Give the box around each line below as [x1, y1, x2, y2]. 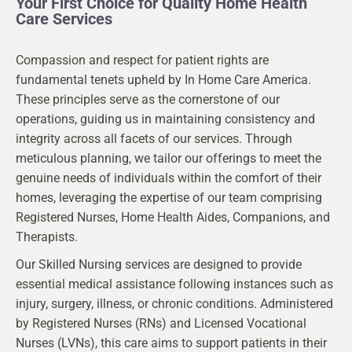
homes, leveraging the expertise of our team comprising [16, 190, 322, 206]
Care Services [16, 9, 112, 29]
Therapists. [16, 229, 78, 245]
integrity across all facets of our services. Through [16, 131, 292, 147]
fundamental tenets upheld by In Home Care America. [16, 72, 311, 88]
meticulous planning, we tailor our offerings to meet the [16, 151, 321, 167]
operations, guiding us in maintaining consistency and [16, 112, 315, 127]
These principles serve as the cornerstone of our [16, 92, 280, 108]
